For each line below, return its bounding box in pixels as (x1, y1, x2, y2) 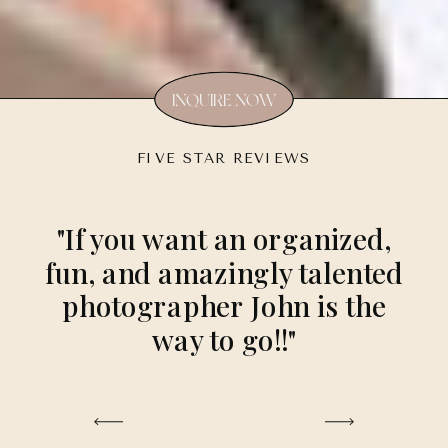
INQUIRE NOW (172, 90, 276, 111)
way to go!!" (151, 320, 297, 359)
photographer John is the (62, 286, 386, 325)
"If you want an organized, (56, 219, 392, 258)
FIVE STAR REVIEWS (136, 151, 312, 168)
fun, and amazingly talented (44, 253, 404, 292)
